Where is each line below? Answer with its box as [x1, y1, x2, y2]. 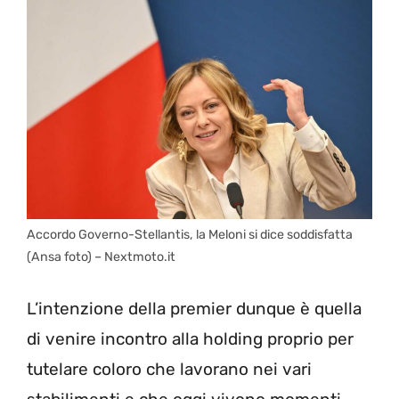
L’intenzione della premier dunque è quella [27, 297, 362, 319]
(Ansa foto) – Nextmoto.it [27, 249, 175, 265]
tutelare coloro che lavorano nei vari [27, 358, 312, 379]
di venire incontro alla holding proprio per [27, 328, 354, 349]
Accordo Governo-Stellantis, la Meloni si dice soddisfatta [27, 227, 353, 243]
